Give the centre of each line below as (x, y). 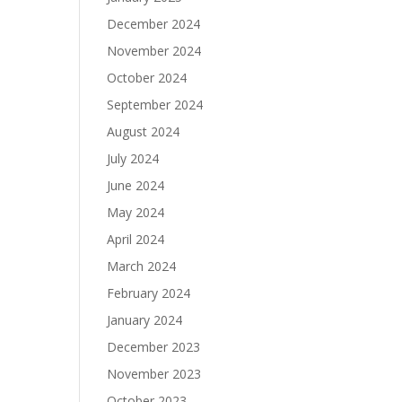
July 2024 (133, 159)
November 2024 (154, 51)
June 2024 (136, 186)
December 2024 (154, 24)
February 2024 (149, 293)
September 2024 (155, 105)
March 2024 (142, 267)
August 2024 (144, 132)
